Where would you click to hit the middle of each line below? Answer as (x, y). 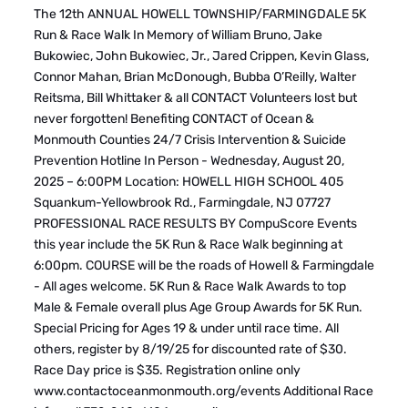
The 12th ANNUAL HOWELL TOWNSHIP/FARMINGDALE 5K (199, 14)
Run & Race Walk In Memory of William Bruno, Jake (178, 35)
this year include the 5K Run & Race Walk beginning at (188, 245)
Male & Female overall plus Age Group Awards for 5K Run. (198, 307)
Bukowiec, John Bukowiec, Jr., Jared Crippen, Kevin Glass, (201, 56)
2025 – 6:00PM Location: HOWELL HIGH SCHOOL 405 (188, 182)
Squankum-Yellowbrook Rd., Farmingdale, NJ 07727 (182, 203)
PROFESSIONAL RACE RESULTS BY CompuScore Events (195, 224)
